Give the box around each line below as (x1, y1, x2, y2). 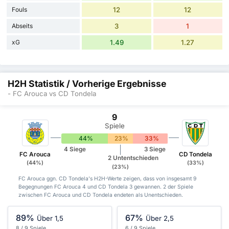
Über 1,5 (37, 214, 64, 223)
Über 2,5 (146, 214, 174, 223)
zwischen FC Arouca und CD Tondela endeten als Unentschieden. (18, 191, 183, 198)
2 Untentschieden (108, 154, 159, 162)
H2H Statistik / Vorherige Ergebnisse (8, 78, 166, 89)
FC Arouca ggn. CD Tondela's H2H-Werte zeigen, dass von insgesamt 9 (18, 175, 196, 182)
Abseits (12, 22, 33, 30)
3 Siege (144, 145, 166, 153)
